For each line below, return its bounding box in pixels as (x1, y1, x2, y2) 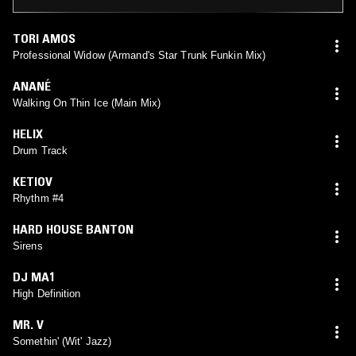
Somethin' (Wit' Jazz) (13, 335, 112, 347)
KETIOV (13, 172, 52, 189)
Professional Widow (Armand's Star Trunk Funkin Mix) (13, 48, 266, 61)
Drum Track (13, 144, 68, 157)
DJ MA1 (13, 268, 55, 284)
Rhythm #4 (13, 192, 64, 204)
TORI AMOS (13, 29, 75, 46)
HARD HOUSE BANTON (13, 220, 133, 237)
